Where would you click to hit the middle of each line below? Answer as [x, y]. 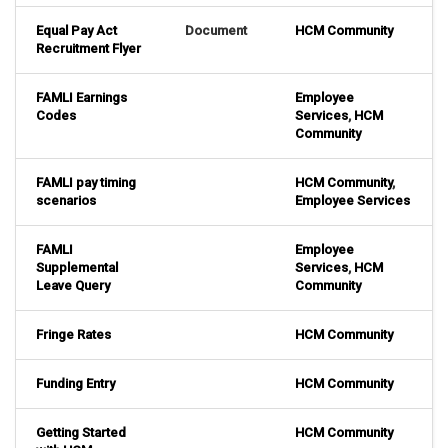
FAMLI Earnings [81, 98]
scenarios [66, 201]
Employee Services [352, 201]
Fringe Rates [73, 335]
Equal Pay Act [76, 31]
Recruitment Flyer [88, 49]
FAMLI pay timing [86, 183]
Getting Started [81, 433]
